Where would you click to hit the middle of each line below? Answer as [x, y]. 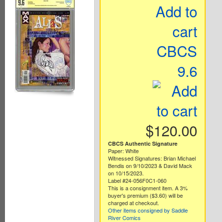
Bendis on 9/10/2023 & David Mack [150, 166]
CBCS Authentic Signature [142, 144]
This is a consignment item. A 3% [148, 188]
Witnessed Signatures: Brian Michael [152, 158]
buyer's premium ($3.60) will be [145, 195]
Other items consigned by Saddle [148, 210]
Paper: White [123, 151]
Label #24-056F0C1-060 [137, 181]
